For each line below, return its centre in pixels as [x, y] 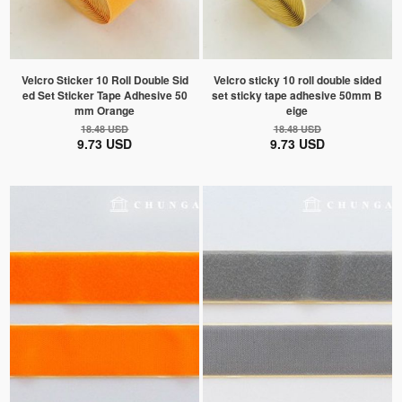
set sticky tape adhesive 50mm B [297, 96]
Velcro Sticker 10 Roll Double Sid [105, 80]
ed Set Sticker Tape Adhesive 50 [105, 96]
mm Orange [105, 111]
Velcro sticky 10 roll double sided [297, 80]
